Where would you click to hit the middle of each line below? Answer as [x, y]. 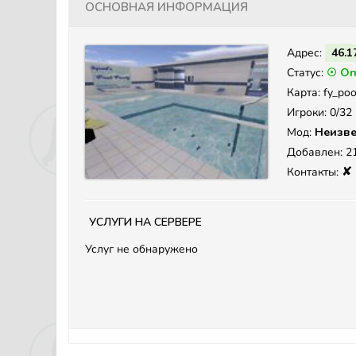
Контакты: [314, 172]
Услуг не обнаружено [141, 249]
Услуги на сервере [145, 221]
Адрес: [306, 53]
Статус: [307, 73]
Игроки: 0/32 [319, 112]
